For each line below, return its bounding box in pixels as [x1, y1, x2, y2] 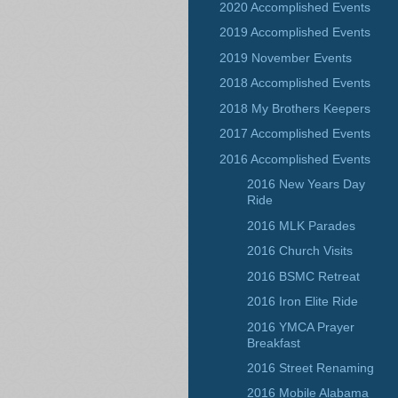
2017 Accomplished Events [219, 126, 370, 141]
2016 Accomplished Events [219, 151, 370, 166]
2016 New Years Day [247, 177, 366, 192]
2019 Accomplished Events [219, 25, 370, 40]
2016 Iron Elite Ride [247, 294, 359, 309]
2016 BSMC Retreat [247, 268, 361, 283]
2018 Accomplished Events [219, 76, 370, 91]
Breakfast [247, 335, 301, 350]
